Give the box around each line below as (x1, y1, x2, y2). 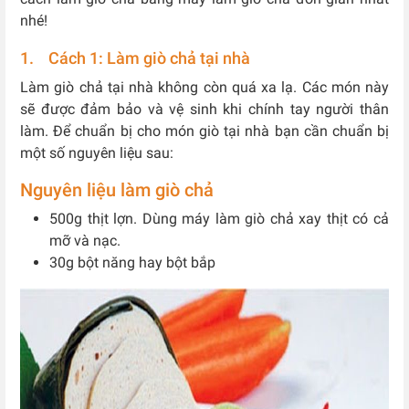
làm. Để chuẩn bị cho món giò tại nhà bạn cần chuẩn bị (20, 122, 389, 140)
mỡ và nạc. (49, 232, 121, 249)
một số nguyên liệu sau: (20, 144, 173, 162)
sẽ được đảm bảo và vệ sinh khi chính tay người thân (20, 100, 389, 118)
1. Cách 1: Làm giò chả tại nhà (20, 48, 250, 68)
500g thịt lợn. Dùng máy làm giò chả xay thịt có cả (49, 210, 389, 227)
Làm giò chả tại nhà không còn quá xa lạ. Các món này (20, 79, 389, 96)
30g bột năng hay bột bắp (49, 254, 215, 271)
